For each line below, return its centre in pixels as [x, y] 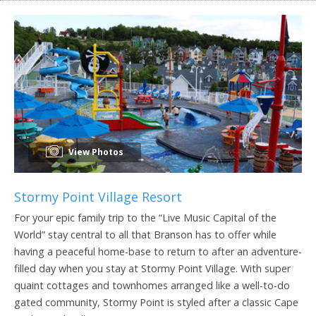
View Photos [95, 152]
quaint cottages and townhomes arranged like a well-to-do [152, 285]
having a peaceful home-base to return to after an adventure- [158, 251]
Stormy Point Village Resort [98, 196]
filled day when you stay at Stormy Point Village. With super [152, 268]
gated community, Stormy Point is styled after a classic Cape [156, 302]
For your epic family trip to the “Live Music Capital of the [145, 217]
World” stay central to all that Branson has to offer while [145, 234]
